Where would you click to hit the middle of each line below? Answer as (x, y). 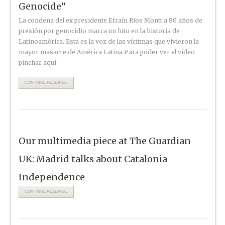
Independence (52, 177)
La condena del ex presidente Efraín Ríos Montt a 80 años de (111, 20)
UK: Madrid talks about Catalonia (93, 159)
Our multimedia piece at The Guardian (105, 141)
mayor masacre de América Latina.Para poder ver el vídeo (107, 52)
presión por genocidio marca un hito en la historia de (99, 31)
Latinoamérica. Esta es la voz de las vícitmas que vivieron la (109, 41)
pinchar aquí (38, 62)
